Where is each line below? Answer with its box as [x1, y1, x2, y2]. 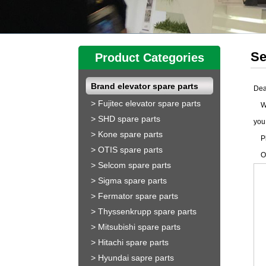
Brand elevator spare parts [91, 81, 198, 91]
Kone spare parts [98, 129, 163, 140]
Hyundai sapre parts [98, 253, 174, 263]
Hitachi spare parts [98, 237, 169, 248]
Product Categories [94, 51, 204, 65]
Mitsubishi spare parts [98, 222, 180, 232]
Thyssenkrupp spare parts [98, 207, 197, 217]
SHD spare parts [98, 114, 160, 124]
